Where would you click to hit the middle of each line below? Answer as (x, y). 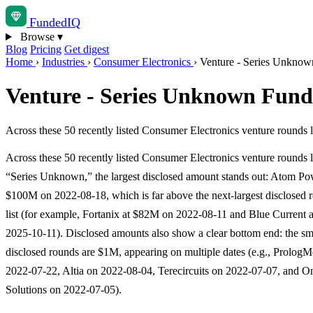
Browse (37, 37)
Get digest (87, 49)
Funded (48, 22)
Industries (65, 62)
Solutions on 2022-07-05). (64, 289)
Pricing (46, 49)
